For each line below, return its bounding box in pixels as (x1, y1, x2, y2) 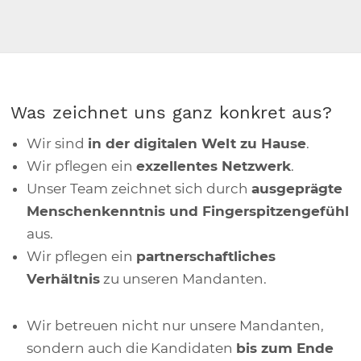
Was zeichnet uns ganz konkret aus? (10, 102, 333, 122)
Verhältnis (27, 270, 101, 287)
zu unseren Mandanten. (100, 270, 268, 287)
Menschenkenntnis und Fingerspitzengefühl (27, 202, 350, 219)
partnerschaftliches (136, 247, 276, 264)
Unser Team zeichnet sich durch (27, 180, 252, 197)
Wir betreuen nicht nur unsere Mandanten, (27, 317, 325, 334)
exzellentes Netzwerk (136, 157, 292, 174)
